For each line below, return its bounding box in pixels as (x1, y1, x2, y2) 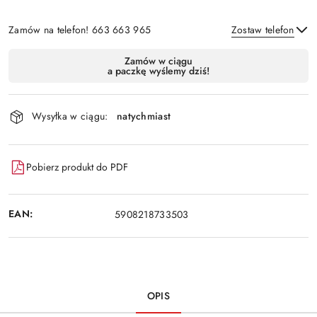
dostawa (8, 85, 67, 110)
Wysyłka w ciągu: (32, 109, 108, 124)
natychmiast (117, 109, 171, 124)
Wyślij (139, 84, 178, 101)
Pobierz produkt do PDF (26, 160, 128, 175)
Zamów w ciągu (125, 53, 192, 68)
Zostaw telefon (231, 22, 294, 37)
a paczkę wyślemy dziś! (108, 63, 209, 78)
